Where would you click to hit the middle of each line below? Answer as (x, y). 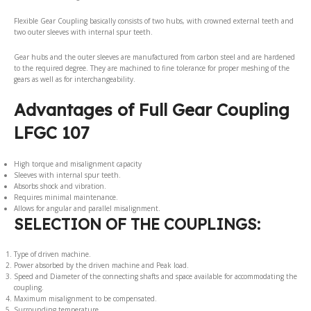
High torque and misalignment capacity (78, 163)
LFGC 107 (52, 132)
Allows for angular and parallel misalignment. (87, 208)
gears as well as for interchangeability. (75, 79)
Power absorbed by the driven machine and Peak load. (101, 265)
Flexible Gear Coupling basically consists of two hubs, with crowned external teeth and (154, 20)
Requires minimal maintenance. (66, 197)
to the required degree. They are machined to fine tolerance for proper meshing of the (152, 68)
